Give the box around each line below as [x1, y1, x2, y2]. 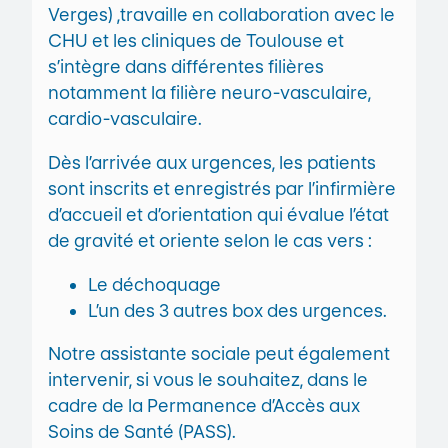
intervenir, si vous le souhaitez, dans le [48, 369, 368, 391]
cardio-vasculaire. [48, 108, 202, 130]
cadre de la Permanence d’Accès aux [48, 395, 360, 417]
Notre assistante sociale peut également [48, 343, 390, 365]
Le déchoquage [88, 273, 221, 295]
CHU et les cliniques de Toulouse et [48, 30, 344, 52]
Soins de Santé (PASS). [48, 421, 236, 443]
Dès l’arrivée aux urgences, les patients [48, 151, 376, 173]
